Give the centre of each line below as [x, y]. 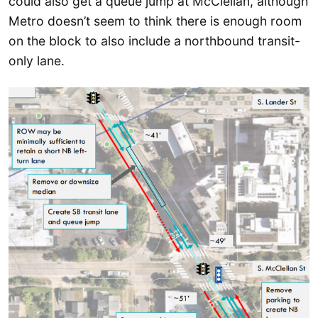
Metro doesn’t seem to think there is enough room [155, 21]
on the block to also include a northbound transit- [154, 40]
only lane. [37, 60]
